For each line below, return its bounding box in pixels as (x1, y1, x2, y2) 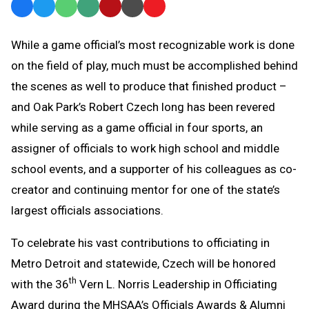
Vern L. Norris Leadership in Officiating (77, 277, 277, 291)
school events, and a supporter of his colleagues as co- (11, 161, 297, 176)
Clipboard (145, 61, 195, 76)
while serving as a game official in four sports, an (11, 120, 263, 134)
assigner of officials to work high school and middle (11, 141, 279, 155)
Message (79, 41, 126, 55)
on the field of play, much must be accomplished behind (11, 58, 298, 72)
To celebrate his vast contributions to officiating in (11, 235, 270, 250)
